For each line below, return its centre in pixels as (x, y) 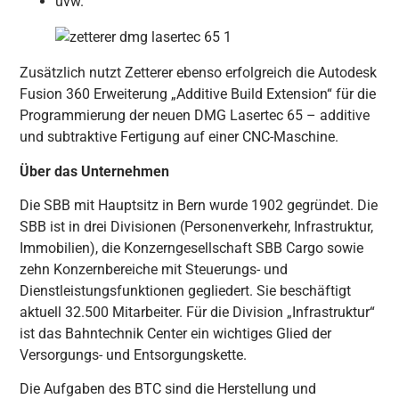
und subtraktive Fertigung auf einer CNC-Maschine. (179, 137)
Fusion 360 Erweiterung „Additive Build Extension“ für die (198, 94)
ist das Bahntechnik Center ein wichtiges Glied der (176, 334)
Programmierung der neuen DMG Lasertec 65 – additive (195, 116)
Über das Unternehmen (95, 171)
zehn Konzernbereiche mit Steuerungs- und (154, 270)
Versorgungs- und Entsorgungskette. (134, 355)
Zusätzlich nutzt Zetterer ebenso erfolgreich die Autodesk (199, 73)
